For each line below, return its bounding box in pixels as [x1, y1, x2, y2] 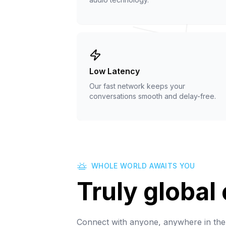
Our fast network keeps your [89, 81, 185, 90]
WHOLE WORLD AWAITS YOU [91, 161, 195, 170]
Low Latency [89, 66, 140, 76]
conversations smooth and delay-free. [89, 91, 216, 100]
